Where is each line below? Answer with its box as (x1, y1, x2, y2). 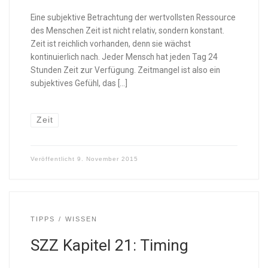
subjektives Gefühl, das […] (30, 78, 127, 89)
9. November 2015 (77, 155, 138, 162)
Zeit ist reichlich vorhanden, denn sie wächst (30, 39, 191, 49)
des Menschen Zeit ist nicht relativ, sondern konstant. (30, 26, 224, 36)
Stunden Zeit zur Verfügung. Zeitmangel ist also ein (30, 65, 220, 75)
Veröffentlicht (30, 155, 77, 162)
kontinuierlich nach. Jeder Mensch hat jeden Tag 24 (30, 52, 218, 62)
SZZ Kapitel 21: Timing (30, 236, 188, 254)
